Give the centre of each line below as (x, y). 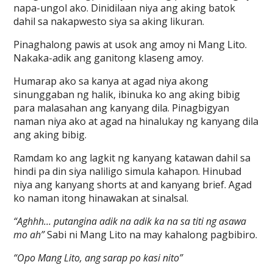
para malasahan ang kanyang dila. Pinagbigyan (122, 108)
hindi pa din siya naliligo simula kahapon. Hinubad (128, 171)
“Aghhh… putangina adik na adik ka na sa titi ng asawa (130, 221)
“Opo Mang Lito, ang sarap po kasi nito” (98, 258)
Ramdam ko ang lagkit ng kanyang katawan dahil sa (132, 158)
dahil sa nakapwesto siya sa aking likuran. (109, 21)
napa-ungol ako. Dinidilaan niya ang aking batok (125, 8)
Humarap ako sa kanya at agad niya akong (111, 81)
